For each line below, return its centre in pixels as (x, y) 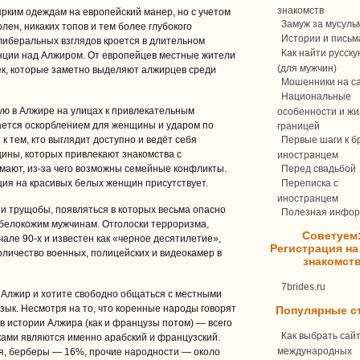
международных (315, 350)
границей (299, 125)
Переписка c (310, 183)
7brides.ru (303, 287)
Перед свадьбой (319, 169)
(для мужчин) (307, 67)
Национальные (316, 96)
